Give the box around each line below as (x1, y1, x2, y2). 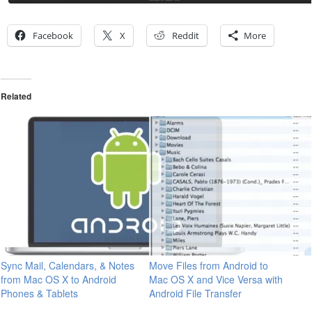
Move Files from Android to (149, 258, 268, 272)
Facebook (33, 29, 73, 42)
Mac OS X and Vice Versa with (149, 272, 283, 286)
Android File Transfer (149, 286, 242, 300)
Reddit (172, 29, 199, 42)
